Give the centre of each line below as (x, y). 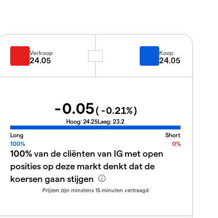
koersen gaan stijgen (53, 178)
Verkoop (41, 52)
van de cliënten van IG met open (98, 153)
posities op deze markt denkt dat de (82, 165)
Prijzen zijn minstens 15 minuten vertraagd (95, 190)
